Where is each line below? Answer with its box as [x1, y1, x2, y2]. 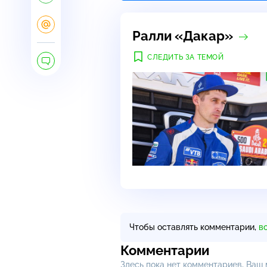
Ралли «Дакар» [132, 27, 233, 44]
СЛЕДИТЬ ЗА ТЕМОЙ [147, 52, 224, 61]
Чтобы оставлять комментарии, [129, 222, 259, 232]
